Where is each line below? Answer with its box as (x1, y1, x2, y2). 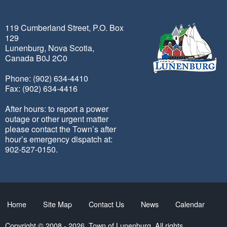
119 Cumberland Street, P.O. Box (5, 22, 124, 33)
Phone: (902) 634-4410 (5, 72, 88, 84)
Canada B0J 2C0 (5, 52, 67, 64)
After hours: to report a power (5, 103, 108, 115)
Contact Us (89, 199, 124, 209)
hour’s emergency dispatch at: (5, 133, 112, 145)
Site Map (43, 199, 72, 209)
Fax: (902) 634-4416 (5, 83, 78, 94)
